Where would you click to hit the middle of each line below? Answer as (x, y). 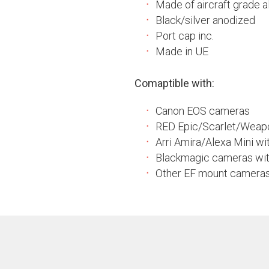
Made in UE (182, 51)
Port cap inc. (185, 36)
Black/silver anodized (205, 20)
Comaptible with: (174, 83)
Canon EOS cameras (203, 111)
